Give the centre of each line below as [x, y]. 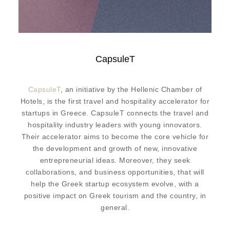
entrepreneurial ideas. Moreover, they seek [115, 160]
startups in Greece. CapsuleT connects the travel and [115, 113]
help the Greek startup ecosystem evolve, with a [115, 184]
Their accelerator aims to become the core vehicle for [115, 137]
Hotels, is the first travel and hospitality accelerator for [115, 101]
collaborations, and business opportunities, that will [115, 172]
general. [115, 208]
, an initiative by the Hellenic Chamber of [131, 90]
